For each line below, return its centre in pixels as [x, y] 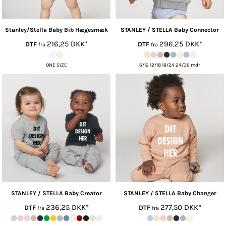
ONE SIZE [56, 65]
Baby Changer [196, 193]
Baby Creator [83, 193]
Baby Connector [196, 30]
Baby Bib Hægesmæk [78, 30]
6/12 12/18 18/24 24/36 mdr [170, 65]
